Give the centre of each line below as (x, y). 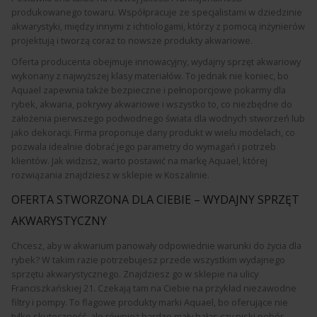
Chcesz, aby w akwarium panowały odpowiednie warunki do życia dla (156, 246)
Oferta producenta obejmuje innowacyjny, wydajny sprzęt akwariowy (156, 62)
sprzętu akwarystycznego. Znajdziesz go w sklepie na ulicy (135, 274)
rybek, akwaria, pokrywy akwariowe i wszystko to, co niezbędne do (152, 104)
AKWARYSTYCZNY (59, 221)
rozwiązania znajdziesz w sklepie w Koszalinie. (110, 175)
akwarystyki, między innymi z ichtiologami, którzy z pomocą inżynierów (158, 26)
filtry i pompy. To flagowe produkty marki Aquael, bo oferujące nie (150, 302)
